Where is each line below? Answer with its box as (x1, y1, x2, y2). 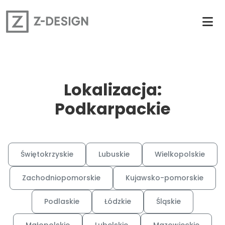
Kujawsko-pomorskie (125, 173, 203, 183)
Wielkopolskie (154, 149, 205, 159)
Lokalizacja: (63, 78, 162, 101)
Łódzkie (104, 196, 131, 206)
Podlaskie (44, 196, 79, 206)
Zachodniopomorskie (22, 173, 100, 183)
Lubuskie (98, 149, 130, 159)
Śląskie (156, 196, 181, 206)
